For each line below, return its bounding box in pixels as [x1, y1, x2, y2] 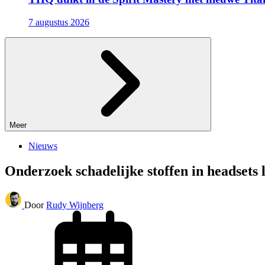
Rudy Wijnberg [46, 199, 104, 210]
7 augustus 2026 [28, 17, 89, 28]
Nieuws [28, 141, 57, 151]
